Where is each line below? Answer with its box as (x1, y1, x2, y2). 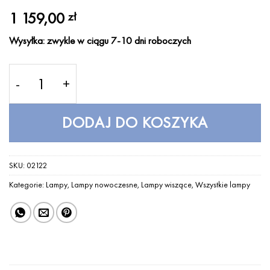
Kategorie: (9, 179, 46, 190)
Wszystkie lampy (195, 179, 250, 190)
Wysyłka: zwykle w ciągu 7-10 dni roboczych (9, 34, 191, 48)
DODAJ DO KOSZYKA (61, 113, 209, 133)
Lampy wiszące (141, 179, 192, 190)
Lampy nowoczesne (71, 179, 137, 190)
